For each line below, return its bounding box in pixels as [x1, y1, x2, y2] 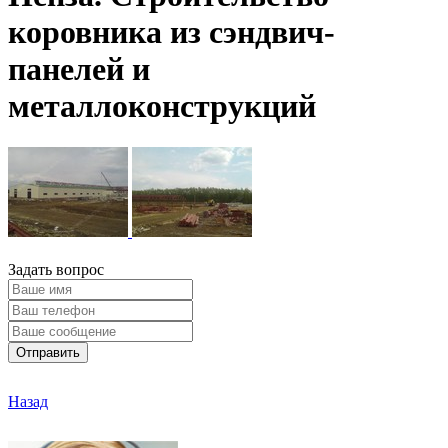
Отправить [16, 344, 80, 360]
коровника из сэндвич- [8, 14, 335, 51]
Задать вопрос [8, 260, 104, 278]
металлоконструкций [8, 88, 316, 125]
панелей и [8, 51, 150, 88]
